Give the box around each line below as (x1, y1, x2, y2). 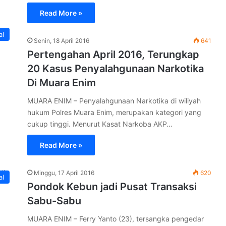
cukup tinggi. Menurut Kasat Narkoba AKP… (27, 120, 173, 128)
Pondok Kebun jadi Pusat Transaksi (27, 181, 197, 193)
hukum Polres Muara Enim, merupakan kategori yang (27, 108, 201, 117)
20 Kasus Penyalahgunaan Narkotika (27, 63, 204, 75)
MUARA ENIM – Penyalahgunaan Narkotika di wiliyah (27, 96, 201, 105)
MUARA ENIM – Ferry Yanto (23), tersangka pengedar (27, 214, 204, 223)
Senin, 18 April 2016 (34, 37, 89, 44)
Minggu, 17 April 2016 (34, 169, 94, 177)
